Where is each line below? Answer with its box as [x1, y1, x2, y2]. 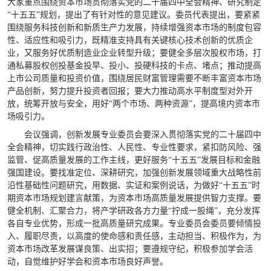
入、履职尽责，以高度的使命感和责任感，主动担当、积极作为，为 [7, 231, 261, 241]
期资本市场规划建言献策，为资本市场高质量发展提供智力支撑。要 [7, 193, 261, 203]
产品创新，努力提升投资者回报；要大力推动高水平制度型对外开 [7, 86, 253, 96]
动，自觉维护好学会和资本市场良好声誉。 [7, 256, 168, 266]
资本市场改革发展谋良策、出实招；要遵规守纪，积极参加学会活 [7, 244, 253, 253]
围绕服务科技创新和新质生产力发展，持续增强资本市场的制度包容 [7, 22, 261, 32]
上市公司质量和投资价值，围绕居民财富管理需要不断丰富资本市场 [7, 73, 261, 83]
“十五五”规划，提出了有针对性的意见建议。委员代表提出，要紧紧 [7, 10, 260, 19]
